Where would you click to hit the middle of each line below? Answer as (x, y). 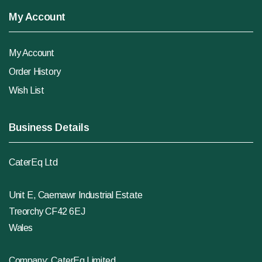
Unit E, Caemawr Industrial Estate (76, 195)
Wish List (27, 91)
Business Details (49, 128)
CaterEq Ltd (33, 163)
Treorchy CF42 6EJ (47, 212)
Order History (35, 72)
